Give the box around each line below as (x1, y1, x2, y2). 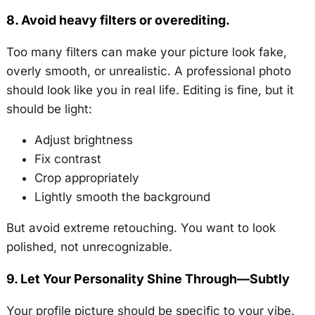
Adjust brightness (34, 133, 133, 147)
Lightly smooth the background (34, 190, 210, 204)
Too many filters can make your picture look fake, (6, 45, 287, 59)
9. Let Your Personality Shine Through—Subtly (6, 271, 290, 286)
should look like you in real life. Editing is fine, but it (6, 83, 294, 97)
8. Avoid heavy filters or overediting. (6, 13, 230, 27)
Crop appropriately (34, 171, 139, 185)
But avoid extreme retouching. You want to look (6, 221, 276, 235)
